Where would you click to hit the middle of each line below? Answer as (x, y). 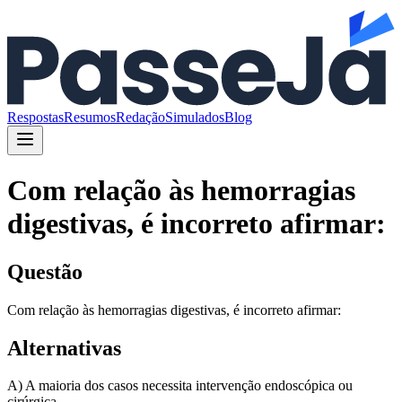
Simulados (195, 117)
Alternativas (64, 348)
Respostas (35, 117)
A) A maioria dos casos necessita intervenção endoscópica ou (180, 386)
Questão (45, 271)
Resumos (90, 117)
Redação (140, 117)
